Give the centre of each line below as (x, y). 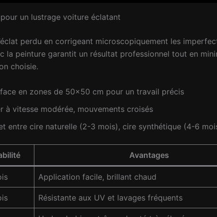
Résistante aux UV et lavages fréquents (110, 197)
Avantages (149, 155)
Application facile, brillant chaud (97, 177)
